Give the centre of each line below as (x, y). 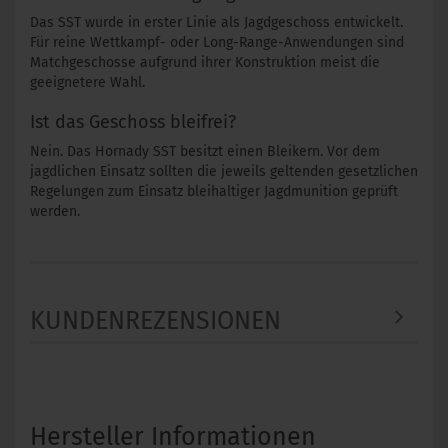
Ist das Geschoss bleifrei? (133, 122)
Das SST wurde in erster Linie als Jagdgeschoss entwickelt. (216, 22)
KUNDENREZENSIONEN (155, 321)
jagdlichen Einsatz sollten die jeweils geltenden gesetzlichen (224, 171)
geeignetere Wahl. (87, 82)
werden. (55, 211)
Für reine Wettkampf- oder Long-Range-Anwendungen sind (217, 42)
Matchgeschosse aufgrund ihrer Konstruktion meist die (205, 62)
